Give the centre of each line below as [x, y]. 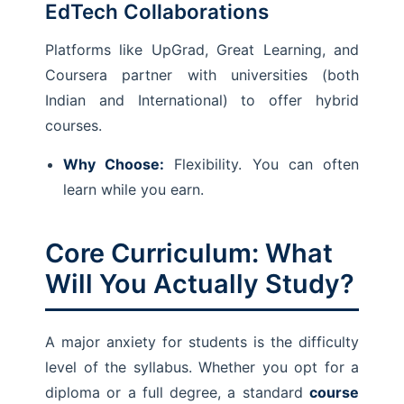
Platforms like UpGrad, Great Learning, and [202, 50]
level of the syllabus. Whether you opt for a [202, 367]
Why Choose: [114, 164]
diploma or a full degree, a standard [177, 392]
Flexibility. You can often [262, 164]
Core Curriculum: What [189, 253]
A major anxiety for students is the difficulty [202, 342]
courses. [73, 125]
